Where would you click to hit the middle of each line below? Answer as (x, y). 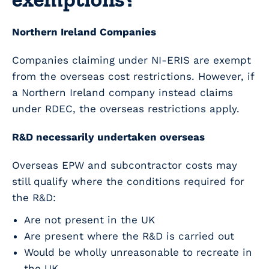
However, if (226, 77)
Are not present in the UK (89, 220)
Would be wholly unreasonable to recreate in (138, 252)
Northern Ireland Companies (84, 32)
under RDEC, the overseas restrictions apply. (126, 109)
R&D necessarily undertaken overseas (108, 137)
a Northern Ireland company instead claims (122, 93)
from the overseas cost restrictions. (105, 77)
